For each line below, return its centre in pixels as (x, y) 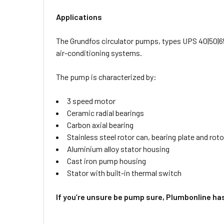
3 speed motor (91, 101)
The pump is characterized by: (106, 77)
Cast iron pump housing (106, 161)
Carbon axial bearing (100, 125)
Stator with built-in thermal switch (124, 173)
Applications (79, 17)
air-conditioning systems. (99, 53)
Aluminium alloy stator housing (118, 149)
